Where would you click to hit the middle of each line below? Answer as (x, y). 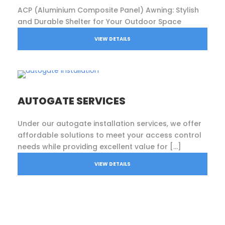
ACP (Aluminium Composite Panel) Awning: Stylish (108, 10)
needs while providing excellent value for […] (99, 146)
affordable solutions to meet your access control (109, 135)
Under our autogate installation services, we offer (109, 123)
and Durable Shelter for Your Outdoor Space (99, 21)
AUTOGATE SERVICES (72, 101)
